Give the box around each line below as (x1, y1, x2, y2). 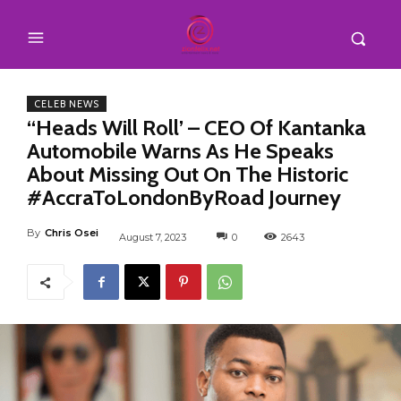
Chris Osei (45, 226, 98, 239)
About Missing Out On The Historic (27, 160, 348, 187)
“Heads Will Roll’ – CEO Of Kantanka (27, 114, 366, 141)
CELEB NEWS (34, 97, 99, 110)
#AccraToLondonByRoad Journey (27, 183, 341, 210)
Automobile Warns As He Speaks (27, 137, 334, 164)
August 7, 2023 (119, 230, 186, 243)
